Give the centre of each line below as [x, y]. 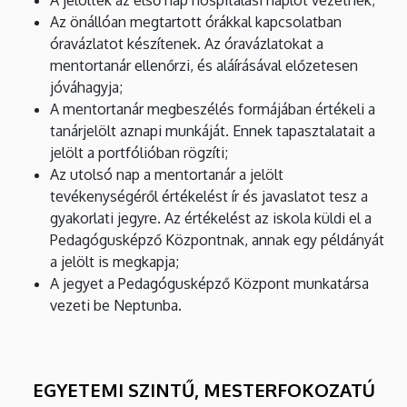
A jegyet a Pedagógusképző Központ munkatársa [209, 283]
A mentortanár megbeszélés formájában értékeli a [213, 109]
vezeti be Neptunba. [116, 305]
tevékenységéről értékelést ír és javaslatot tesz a [209, 196]
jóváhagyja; [86, 87]
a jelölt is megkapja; [114, 261]
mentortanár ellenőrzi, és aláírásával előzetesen [204, 65]
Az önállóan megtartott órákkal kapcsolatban [196, 21]
